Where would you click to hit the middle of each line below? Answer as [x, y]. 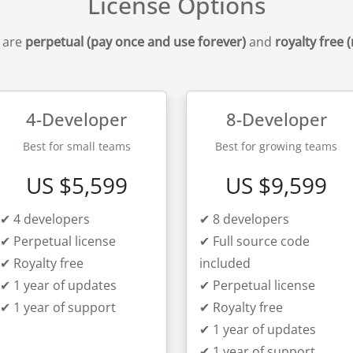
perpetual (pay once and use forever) [135, 42]
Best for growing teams [277, 146]
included [225, 263]
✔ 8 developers [244, 219]
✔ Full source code [255, 241]
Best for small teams [76, 146]
